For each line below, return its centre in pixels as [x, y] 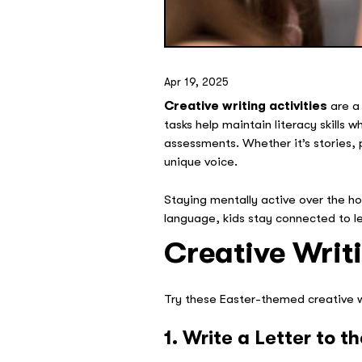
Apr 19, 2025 [197, 82]
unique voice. [201, 162]
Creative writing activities [246, 106]
